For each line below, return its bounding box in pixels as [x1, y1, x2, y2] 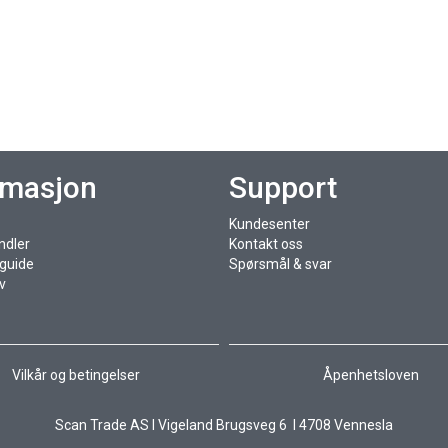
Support [228, 170, 337, 205]
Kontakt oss [228, 236, 303, 252]
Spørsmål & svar [228, 256, 332, 272]
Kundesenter [228, 216, 310, 232]
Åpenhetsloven [323, 367, 420, 383]
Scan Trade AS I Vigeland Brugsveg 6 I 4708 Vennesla [55, 417, 393, 433]
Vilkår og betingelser [12, 367, 141, 383]
